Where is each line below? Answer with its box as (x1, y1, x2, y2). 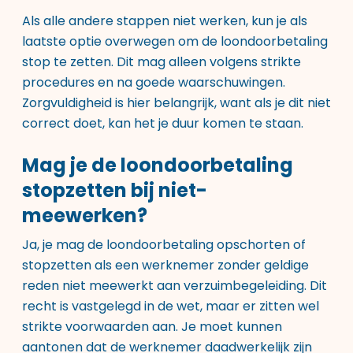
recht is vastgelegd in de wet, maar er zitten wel (22, 297, 319, 315)
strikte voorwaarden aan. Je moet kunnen (22, 318, 282, 336)
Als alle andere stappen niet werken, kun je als (22, 12, 307, 30)
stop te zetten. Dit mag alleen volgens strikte (22, 53, 301, 71)
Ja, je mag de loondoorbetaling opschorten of (22, 236, 306, 254)
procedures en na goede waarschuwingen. (22, 73, 285, 91)
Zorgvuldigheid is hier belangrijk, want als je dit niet (22, 94, 331, 112)
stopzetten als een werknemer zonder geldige (22, 256, 309, 274)
